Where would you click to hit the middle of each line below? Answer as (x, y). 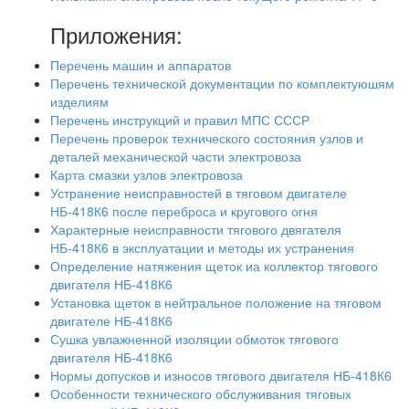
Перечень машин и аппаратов (141, 65)
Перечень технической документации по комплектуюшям (222, 83)
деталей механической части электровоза (176, 156)
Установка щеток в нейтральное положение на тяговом (216, 302)
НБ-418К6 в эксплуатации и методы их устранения (202, 247)
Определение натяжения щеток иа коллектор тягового (214, 266)
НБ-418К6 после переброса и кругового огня (184, 211)
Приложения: (116, 34)
